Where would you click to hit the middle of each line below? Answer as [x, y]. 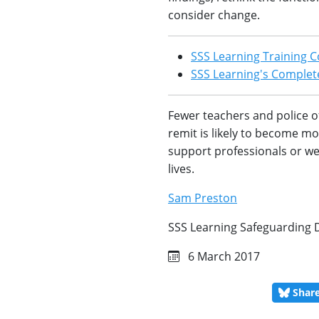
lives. [181, 168]
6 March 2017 [223, 256]
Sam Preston [203, 198]
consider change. [214, 15]
